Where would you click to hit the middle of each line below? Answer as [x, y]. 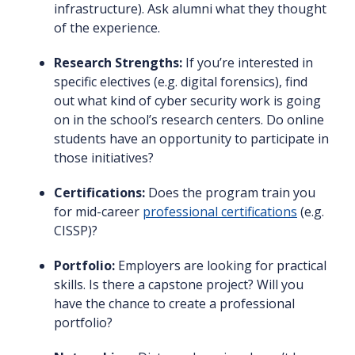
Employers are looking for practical [221, 266]
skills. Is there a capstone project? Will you [179, 285]
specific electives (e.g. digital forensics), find [181, 82]
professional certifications [220, 212]
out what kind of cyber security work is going [187, 101]
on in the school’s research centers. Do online [189, 120]
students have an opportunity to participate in [191, 139]
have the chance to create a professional [174, 304]
